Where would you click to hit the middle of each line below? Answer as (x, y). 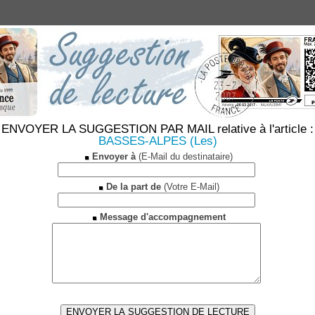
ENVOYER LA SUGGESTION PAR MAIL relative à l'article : (157, 129)
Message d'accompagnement (162, 217)
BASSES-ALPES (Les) (157, 141)
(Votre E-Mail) (190, 187)
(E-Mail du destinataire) (184, 156)
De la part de (133, 187)
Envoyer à (114, 156)
